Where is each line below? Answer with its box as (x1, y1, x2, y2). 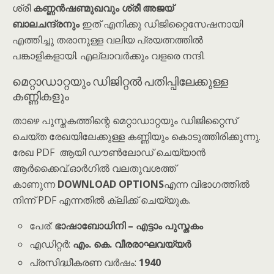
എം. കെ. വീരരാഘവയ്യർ (73, 237, 191, 251)
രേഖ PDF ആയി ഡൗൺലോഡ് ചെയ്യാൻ (12, 146, 206, 159)
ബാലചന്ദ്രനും (12, 17, 82, 31)
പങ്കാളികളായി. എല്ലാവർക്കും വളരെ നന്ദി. (12, 49, 205, 62)
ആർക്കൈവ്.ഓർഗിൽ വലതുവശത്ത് (12, 161, 176, 175)
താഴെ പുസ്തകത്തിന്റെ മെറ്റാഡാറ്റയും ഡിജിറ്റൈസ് (12, 114, 237, 127)
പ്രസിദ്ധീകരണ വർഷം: (29, 256, 139, 270)
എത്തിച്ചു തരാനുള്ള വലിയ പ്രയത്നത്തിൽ (12, 33, 203, 46)
